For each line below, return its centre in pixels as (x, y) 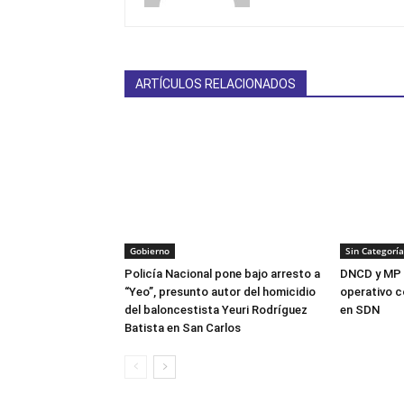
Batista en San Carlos (183, 328)
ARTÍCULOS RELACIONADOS (216, 84)
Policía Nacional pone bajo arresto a (222, 274)
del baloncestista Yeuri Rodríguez (216, 310)
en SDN (359, 310)
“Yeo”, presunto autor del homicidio (220, 292)
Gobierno (150, 251)
